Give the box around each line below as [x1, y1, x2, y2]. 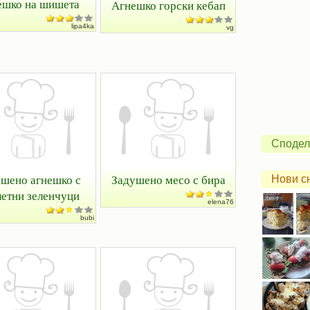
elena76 [208, 198, 234, 206]
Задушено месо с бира [111, 172, 226, 188]
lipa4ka [71, 22, 94, 30]
